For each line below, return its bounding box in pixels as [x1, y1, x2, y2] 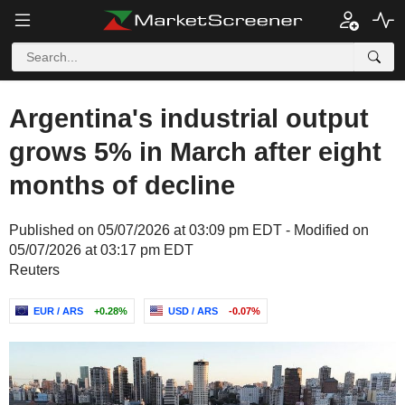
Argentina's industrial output [9, 104, 369, 133]
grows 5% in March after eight [9, 137, 381, 166]
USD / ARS [168, 306, 218, 316]
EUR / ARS [33, 306, 83, 316]
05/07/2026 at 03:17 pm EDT [9, 242, 193, 258]
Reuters [9, 262, 60, 278]
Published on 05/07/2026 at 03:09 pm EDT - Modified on [9, 222, 369, 238]
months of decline [9, 171, 235, 200]
